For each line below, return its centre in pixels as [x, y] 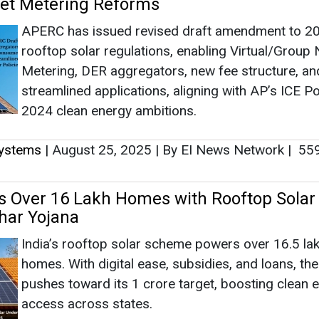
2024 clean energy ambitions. [109, 110]
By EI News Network [223, 150]
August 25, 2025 [102, 150]
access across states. [87, 303]
